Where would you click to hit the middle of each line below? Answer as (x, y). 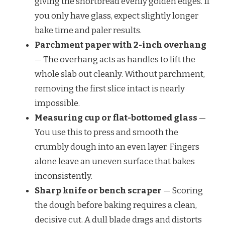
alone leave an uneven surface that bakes (115, 161)
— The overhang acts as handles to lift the (115, 59)
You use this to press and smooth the (106, 132)
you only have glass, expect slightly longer (117, 16)
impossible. (57, 103)
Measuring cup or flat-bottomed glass (116, 118)
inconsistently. (64, 176)
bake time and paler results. (88, 30)
